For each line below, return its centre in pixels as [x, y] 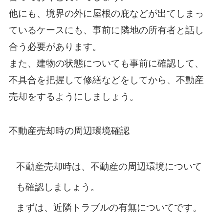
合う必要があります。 [55, 46]
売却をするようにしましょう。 [74, 96]
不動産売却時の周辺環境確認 [69, 131]
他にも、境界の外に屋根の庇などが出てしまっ [106, 13]
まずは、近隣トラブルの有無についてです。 [109, 208]
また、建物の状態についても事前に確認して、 [106, 63]
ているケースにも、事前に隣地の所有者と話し [106, 30]
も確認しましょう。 [58, 187]
